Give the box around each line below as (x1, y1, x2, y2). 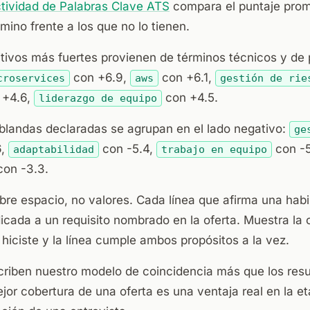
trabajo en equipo (161, 143, 267, 156)
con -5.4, (98, 142, 156, 156)
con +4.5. (161, 91, 218, 104)
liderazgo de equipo (38, 92, 157, 104)
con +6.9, (69, 71, 130, 84)
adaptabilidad (12, 143, 94, 156)
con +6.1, (158, 71, 215, 84)
